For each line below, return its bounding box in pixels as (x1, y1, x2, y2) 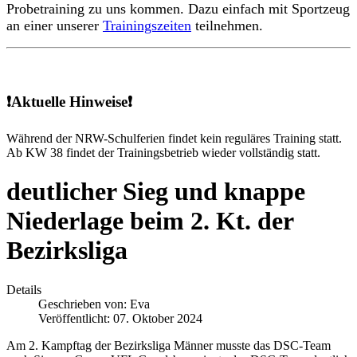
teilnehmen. (191, 18, 263, 34)
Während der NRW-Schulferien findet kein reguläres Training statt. (6, 131, 342, 145)
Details (6, 282, 41, 296)
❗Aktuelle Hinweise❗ (6, 93, 132, 111)
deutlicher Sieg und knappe (6, 177, 305, 206)
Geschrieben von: (38, 296, 130, 311)
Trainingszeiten (103, 18, 191, 34)
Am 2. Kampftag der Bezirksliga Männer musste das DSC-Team (6, 338, 331, 352)
